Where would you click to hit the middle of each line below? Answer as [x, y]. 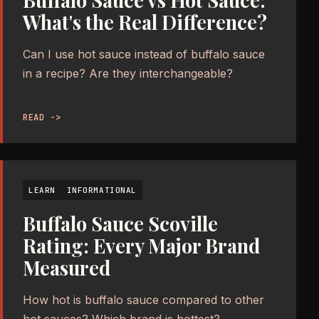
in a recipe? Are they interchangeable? [128, 74]
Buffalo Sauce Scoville [120, 224]
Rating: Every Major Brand [141, 246]
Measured [67, 268]
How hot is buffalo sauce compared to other [143, 300]
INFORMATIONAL [101, 190]
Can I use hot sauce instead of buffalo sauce [144, 54]
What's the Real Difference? [145, 22]
